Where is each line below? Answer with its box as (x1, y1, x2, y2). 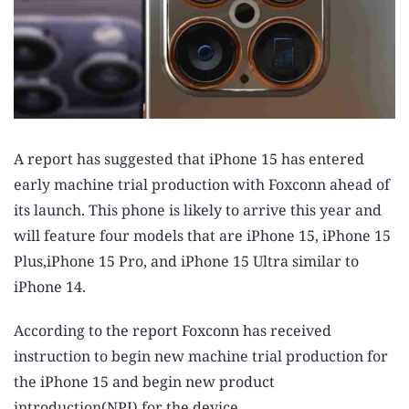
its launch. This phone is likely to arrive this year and (14, 200, 382, 221)
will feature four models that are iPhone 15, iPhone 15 (14, 225, 391, 246)
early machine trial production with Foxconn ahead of (14, 174, 390, 195)
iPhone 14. (14, 277, 86, 298)
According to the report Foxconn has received (14, 320, 331, 341)
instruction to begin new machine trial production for (14, 346, 388, 367)
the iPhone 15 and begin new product (14, 372, 275, 393)
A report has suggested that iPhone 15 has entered (14, 149, 364, 170)
